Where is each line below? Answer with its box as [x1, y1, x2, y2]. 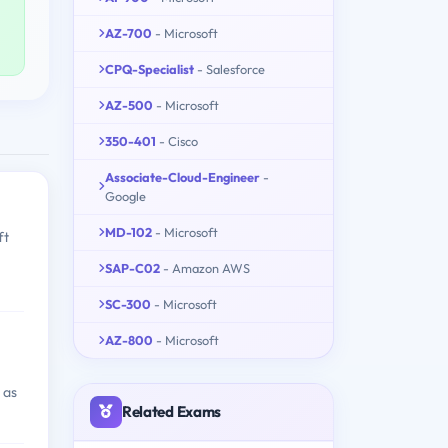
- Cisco [159, 132, 198, 149]
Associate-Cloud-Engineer [105, 168, 260, 185]
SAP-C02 [105, 259, 160, 276]
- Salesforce [197, 60, 265, 77]
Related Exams [122, 401, 222, 421]
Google [105, 187, 146, 204]
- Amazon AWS [163, 259, 250, 276]
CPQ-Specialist [105, 60, 194, 77]
